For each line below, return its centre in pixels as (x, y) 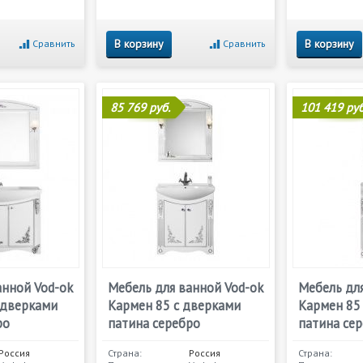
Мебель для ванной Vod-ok (186, 288)
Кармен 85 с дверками (174, 305)
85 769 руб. (140, 107)
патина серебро (154, 323)
